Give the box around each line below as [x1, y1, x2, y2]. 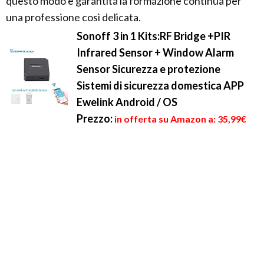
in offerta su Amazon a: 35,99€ [114, 113, 246, 125]
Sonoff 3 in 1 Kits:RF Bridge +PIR [77, 29, 230, 43]
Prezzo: [77, 112, 113, 126]
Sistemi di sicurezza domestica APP [77, 79, 244, 93]
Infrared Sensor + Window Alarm [77, 46, 234, 60]
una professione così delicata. [6, 11, 141, 24]
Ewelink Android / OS [77, 95, 177, 109]
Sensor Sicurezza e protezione [77, 62, 220, 76]
